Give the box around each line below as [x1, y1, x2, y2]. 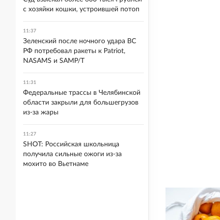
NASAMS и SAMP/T [23, 57, 84, 64]
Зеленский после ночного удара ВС [23, 38, 136, 45]
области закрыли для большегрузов [23, 99, 138, 106]
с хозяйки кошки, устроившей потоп [23, 6, 139, 13]
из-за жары [23, 109, 58, 116]
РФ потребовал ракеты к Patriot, [23, 48, 125, 55]
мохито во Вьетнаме [23, 161, 88, 167]
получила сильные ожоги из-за [23, 151, 122, 158]
